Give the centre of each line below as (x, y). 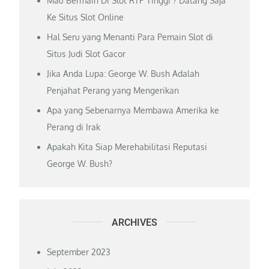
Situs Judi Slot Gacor (86, 53)
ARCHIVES (134, 222)
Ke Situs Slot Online (86, 17)
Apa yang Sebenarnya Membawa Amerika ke (133, 110)
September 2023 (79, 252)
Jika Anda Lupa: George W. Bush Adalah (123, 73)
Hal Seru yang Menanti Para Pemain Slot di (130, 37)
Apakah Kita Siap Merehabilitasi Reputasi (127, 147)
